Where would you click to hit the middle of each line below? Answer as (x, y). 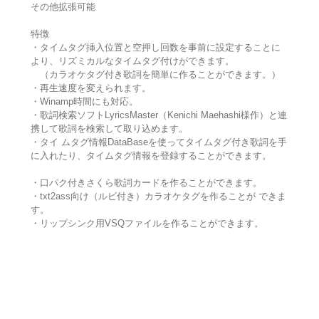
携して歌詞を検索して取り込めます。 (109, 129)
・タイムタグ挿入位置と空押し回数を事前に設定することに (155, 48)
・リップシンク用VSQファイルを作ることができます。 (147, 224)
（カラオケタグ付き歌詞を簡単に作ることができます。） (155, 75)
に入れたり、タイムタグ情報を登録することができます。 (151, 156)
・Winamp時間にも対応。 (84, 102)
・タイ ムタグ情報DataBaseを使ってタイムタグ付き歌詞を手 (158, 142)
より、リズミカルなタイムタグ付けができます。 (132, 61)
